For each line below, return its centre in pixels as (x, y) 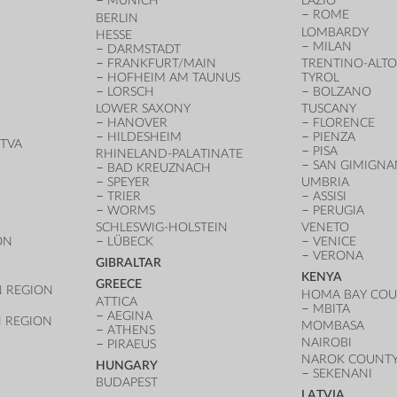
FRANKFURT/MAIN (161, 63)
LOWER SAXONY (143, 109)
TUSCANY (329, 109)
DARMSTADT (144, 49)
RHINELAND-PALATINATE (169, 154)
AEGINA (129, 315)
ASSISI (329, 197)
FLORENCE (343, 123)
